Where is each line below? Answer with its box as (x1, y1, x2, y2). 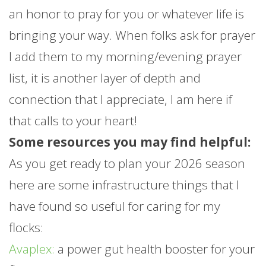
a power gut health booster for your (58, 240, 255, 258)
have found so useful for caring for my (9, 198, 220, 215)
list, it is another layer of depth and (9, 69, 201, 87)
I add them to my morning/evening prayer (9, 48, 242, 65)
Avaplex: (9, 240, 58, 258)
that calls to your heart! (9, 112, 137, 129)
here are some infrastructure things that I (9, 176, 239, 194)
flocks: (9, 219, 43, 236)
